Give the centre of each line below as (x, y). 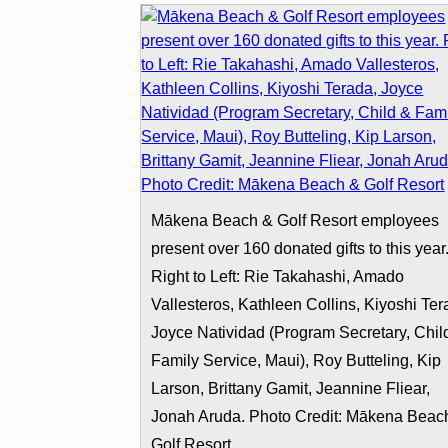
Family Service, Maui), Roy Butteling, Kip (296, 360)
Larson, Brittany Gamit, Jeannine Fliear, (291, 388)
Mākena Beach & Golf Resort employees (295, 220)
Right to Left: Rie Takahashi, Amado (278, 276)
